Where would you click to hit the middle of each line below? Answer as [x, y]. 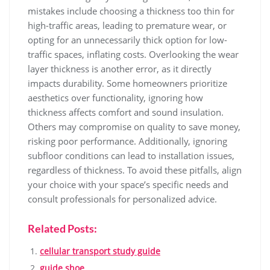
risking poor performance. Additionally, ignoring [127, 141]
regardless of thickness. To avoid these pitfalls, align [135, 170]
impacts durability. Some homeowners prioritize [127, 83]
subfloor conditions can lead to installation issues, [131, 156]
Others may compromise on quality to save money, [134, 127]
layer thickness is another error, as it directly [120, 69]
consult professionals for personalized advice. [122, 199]
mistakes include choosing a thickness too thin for [131, 11]
